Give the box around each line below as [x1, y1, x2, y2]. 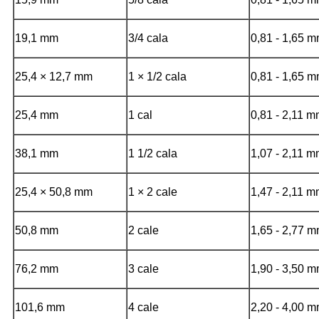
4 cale [128, 300, 159, 313]
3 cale [128, 262, 159, 275]
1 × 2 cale [128, 185, 177, 198]
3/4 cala [128, 31, 168, 44]
